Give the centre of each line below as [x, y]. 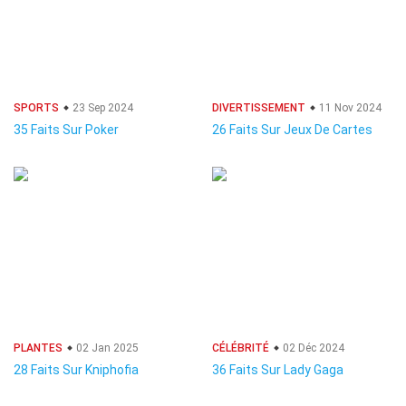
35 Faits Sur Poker [66, 130]
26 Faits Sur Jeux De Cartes [292, 130]
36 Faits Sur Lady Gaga [278, 370]
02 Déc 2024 [312, 348]
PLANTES [38, 348]
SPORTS [36, 108]
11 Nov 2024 [349, 108]
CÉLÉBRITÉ [241, 348]
